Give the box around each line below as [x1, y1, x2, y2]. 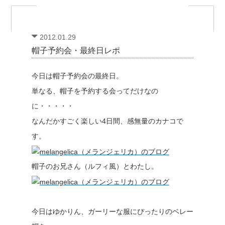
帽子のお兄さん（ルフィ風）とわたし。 [31, 162, 158, 170]
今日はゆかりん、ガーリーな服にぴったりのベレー [31, 207, 193, 215]
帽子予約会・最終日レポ [31, 46, 120, 55]
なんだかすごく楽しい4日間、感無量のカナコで [31, 117, 183, 125]
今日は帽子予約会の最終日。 [31, 72, 123, 80]
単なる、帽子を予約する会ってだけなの [31, 87, 158, 95]
